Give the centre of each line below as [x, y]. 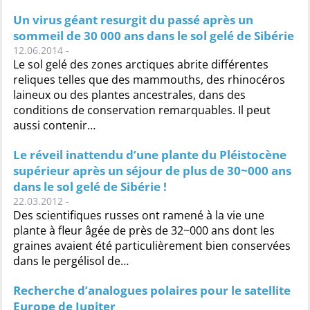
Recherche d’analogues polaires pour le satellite [152, 290]
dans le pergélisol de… [71, 261]
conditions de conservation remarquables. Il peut [142, 110]
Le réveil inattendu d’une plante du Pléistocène [150, 155]
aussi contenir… [54, 125]
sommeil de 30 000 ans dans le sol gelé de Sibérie [154, 36]
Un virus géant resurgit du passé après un [133, 20]
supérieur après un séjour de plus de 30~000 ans [152, 171]
